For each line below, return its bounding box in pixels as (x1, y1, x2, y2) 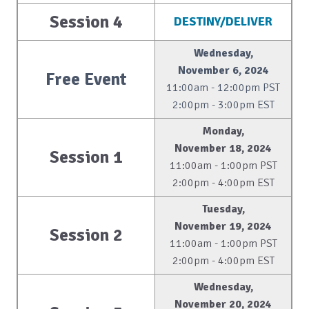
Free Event (46, 68, 128, 90)
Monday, (202, 123, 244, 138)
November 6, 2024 (177, 63, 269, 77)
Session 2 (50, 223, 123, 246)
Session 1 (50, 146, 123, 168)
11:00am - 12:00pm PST (166, 80, 281, 94)
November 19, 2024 (175, 219, 272, 233)
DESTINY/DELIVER (174, 13, 273, 29)
